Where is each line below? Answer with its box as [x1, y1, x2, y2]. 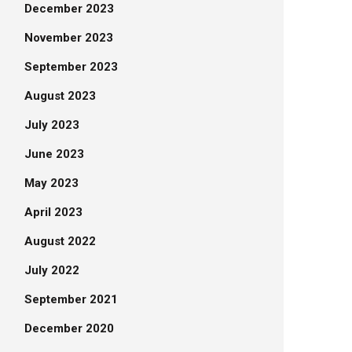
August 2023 [24, 89, 96, 103]
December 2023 [24, 2, 114, 16]
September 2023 [24, 60, 118, 74]
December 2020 [24, 321, 114, 335]
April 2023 [24, 205, 82, 219]
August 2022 [24, 234, 96, 248]
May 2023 [24, 176, 79, 190]
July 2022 [24, 263, 79, 277]
